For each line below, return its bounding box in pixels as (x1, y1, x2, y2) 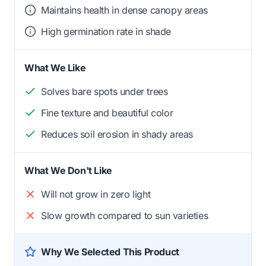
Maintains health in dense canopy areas (41, 4, 208, 16)
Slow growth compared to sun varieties (41, 209, 208, 221)
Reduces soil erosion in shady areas (41, 128, 193, 140)
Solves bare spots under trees (41, 85, 168, 97)
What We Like (24, 61, 86, 74)
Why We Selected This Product (41, 245, 179, 258)
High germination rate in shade (41, 25, 171, 37)
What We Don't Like (24, 164, 112, 176)
